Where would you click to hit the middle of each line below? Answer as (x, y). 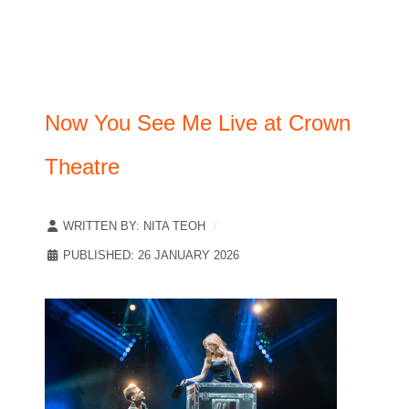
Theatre (82, 166)
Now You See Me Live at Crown (198, 122)
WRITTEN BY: (101, 225)
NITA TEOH (174, 225)
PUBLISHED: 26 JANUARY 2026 (151, 255)
